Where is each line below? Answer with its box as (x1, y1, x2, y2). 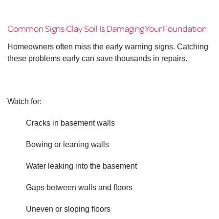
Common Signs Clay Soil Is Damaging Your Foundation (7, 22, 207, 34)
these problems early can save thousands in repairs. (7, 54, 187, 63)
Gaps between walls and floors (25, 183, 132, 192)
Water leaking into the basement (25, 162, 137, 171)
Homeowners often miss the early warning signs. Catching (7, 43, 208, 51)
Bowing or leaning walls (25, 140, 109, 149)
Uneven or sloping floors (25, 205, 110, 214)
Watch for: (7, 97, 42, 106)
